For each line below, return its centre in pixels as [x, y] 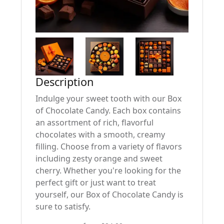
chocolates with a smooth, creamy [100, 134]
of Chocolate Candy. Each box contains [108, 110]
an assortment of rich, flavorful [94, 122]
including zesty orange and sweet [99, 158]
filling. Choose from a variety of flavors [109, 146]
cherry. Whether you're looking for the [108, 170]
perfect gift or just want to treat [96, 182]
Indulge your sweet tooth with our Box [108, 98]
